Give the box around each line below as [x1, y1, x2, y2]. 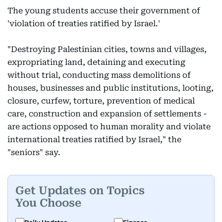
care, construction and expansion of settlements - [7, 109, 207, 118]
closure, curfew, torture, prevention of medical [7, 96, 195, 106]
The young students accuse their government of [7, 6, 200, 15]
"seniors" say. [7, 148, 60, 157]
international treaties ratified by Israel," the [7, 135, 181, 144]
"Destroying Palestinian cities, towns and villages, [7, 45, 207, 54]
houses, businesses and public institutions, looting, [7, 83, 214, 93]
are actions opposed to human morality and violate [7, 122, 211, 131]
